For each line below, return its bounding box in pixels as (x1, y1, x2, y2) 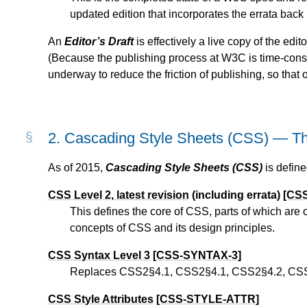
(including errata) (189, 189, 283, 201)
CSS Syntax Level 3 (48, 249, 150, 262)
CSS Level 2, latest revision (48, 189, 189, 201)
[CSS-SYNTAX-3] (153, 249, 241, 262)
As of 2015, (48, 162, 106, 174)
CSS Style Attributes (48, 293, 153, 306)
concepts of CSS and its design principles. (70, 222, 275, 234)
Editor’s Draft (64, 36, 134, 48)
